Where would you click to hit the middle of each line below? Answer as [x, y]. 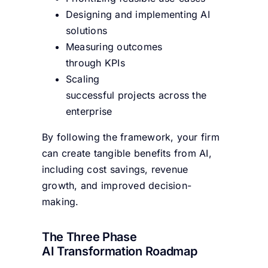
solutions [86, 30]
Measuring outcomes [114, 46]
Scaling [83, 79]
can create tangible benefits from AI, [127, 153]
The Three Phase [89, 237]
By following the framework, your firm [130, 137]
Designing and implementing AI [138, 14]
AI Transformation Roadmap [119, 252]
